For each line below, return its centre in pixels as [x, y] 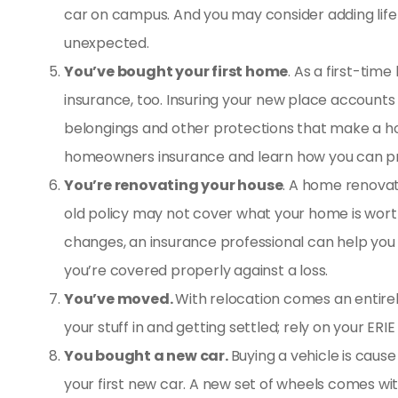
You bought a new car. [147, 356]
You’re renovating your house [174, 186]
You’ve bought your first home [176, 72]
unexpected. [107, 44]
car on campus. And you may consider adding [221, 15]
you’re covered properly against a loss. [196, 271]
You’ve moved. [120, 299]
